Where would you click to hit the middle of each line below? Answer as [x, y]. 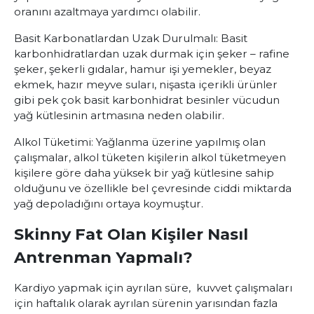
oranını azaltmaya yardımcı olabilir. [109, 12]
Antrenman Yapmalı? [103, 257]
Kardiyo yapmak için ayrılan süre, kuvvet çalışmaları [153, 288]
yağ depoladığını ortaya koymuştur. [109, 204]
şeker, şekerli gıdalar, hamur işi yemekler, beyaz [143, 69]
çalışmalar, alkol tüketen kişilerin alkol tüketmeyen [150, 157]
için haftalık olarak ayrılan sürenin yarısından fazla [146, 303]
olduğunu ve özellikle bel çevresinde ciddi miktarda [153, 188]
